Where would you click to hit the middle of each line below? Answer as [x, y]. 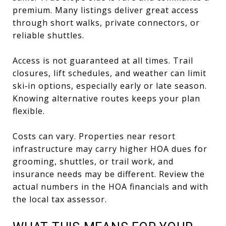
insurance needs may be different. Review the [109, 174]
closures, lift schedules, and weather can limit [109, 73]
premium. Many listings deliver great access [106, 10]
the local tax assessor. [60, 199]
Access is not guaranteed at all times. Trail [103, 60]
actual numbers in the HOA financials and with [110, 186]
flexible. [29, 111]
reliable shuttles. [48, 35]
